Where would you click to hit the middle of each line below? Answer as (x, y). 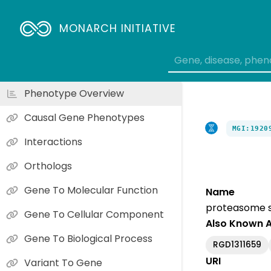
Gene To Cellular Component (94, 214)
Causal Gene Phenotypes (84, 118)
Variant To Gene (63, 263)
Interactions (53, 142)
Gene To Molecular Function (91, 190)
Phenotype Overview (74, 93)
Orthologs (48, 166)
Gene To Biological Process (88, 239)
